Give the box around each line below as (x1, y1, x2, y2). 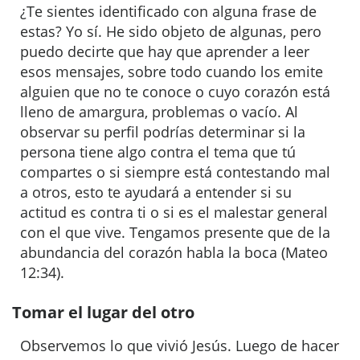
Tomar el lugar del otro (12, 301, 194, 323)
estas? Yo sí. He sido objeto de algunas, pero (20, 22, 321, 41)
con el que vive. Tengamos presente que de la (20, 223, 330, 242)
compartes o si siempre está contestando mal (20, 162, 330, 182)
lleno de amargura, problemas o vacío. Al (20, 102, 298, 121)
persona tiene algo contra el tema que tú (20, 142, 296, 162)
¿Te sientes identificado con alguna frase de (20, 2, 317, 21)
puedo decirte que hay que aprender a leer (20, 42, 309, 61)
